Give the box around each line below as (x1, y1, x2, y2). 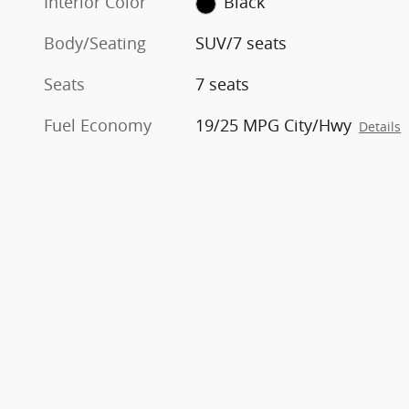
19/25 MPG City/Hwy (195, 114, 352, 137)
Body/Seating (44, 32, 146, 55)
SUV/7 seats (195, 32, 288, 55)
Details (359, 119, 402, 136)
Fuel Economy (44, 114, 152, 137)
